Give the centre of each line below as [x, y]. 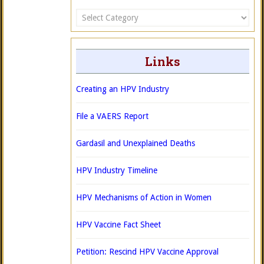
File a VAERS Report [112, 116]
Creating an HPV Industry [123, 89]
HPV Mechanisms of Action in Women [144, 197]
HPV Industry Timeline [117, 170]
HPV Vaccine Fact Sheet [118, 225]
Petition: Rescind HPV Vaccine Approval [147, 252]
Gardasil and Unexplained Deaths [136, 143]
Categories [95, 14]
